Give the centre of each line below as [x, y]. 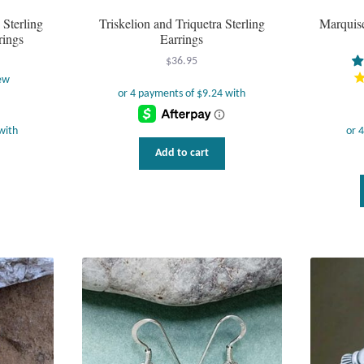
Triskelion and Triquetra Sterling [182, 23]
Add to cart [182, 153]
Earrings [182, 38]
